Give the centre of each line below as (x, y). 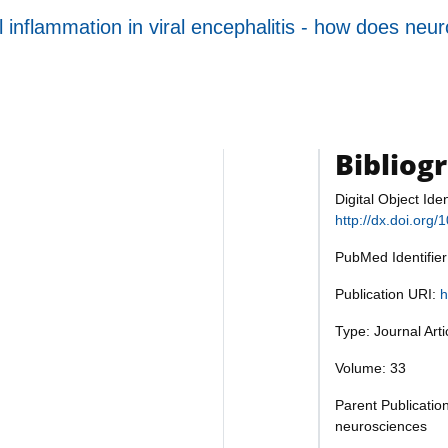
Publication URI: (387, 294)
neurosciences (381, 426)
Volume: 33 (370, 368)
